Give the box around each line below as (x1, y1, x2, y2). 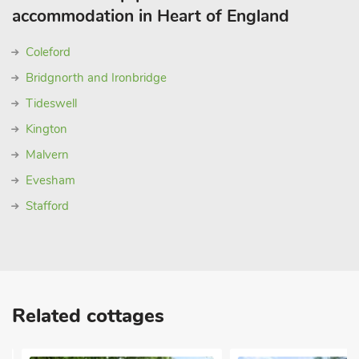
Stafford (26, 198, 69, 214)
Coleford (26, 44, 71, 60)
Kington (26, 121, 67, 137)
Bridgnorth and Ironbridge (26, 70, 167, 86)
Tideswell (26, 95, 77, 111)
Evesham (26, 172, 75, 188)
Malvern (26, 147, 69, 163)
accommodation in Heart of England (12, 5, 289, 27)
